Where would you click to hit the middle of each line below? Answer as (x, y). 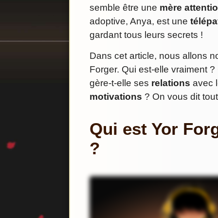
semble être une (125, 8)
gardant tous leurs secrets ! (146, 35)
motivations (116, 97)
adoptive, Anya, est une (140, 21)
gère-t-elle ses (120, 83)
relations (171, 83)
